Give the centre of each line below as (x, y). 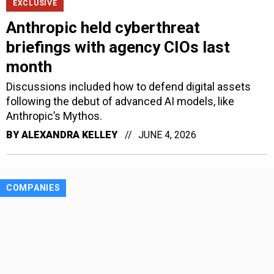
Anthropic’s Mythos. (54, 116)
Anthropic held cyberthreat (103, 27)
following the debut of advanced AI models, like (120, 101)
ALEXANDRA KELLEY (69, 135)
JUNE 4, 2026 (167, 135)
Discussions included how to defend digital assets (128, 86)
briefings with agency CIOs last (118, 47)
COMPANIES (33, 187)
